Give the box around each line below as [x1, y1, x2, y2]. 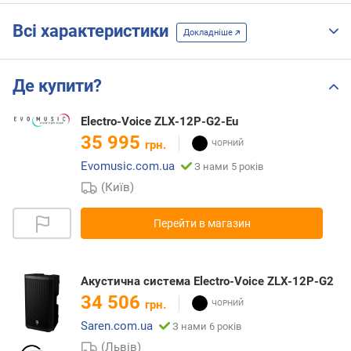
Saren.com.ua [81, 319, 153, 334]
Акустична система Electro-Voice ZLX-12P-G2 [81, 274, 334, 289]
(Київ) [101, 180, 135, 195]
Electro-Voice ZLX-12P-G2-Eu [81, 114, 238, 129]
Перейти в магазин [153, 217, 251, 230]
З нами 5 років [194, 161, 263, 173]
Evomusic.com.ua [81, 159, 175, 174]
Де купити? [13, 76, 102, 96]
